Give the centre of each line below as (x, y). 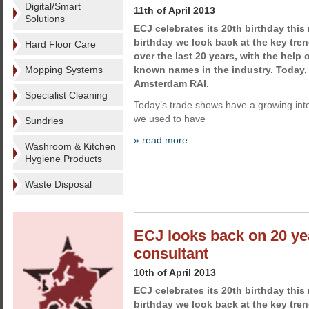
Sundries (44, 121)
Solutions (45, 19)
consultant (171, 253)
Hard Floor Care (60, 44)
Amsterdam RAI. (171, 83)
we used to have (170, 119)
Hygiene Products (63, 159)
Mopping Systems (64, 70)
